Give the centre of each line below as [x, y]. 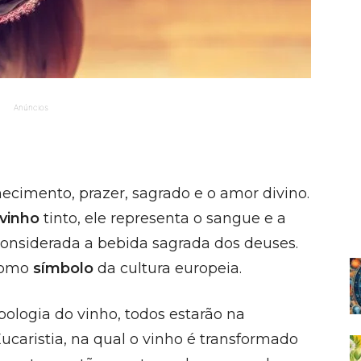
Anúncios [31, 107]
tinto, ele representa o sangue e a [163, 218]
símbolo [63, 268]
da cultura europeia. [168, 268]
